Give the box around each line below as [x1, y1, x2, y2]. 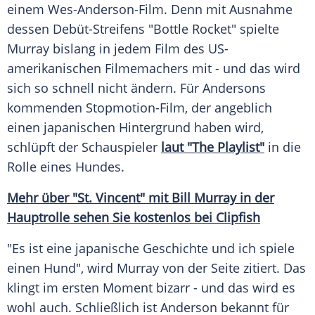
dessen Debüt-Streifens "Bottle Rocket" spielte [7, 20, 279, 38]
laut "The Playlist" [161, 139, 264, 156]
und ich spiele [208, 240, 295, 257]
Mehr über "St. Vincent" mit [7, 189, 172, 207]
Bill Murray [172, 189, 236, 207]
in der [236, 189, 274, 207]
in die [264, 139, 301, 156]
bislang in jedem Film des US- [49, 40, 229, 58]
